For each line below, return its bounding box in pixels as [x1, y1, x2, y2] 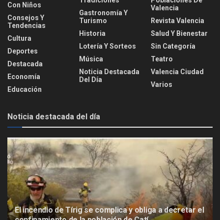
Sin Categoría [151, 42, 195, 50]
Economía [7, 72, 40, 81]
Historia [79, 29, 106, 37]
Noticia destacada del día [7, 111, 100, 121]
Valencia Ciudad [151, 67, 204, 76]
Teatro [151, 55, 173, 63]
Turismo [79, 16, 107, 25]
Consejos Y [7, 13, 44, 22]
